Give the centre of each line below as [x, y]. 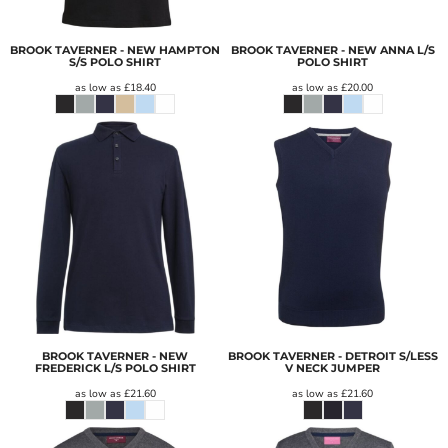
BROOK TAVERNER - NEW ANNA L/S [332, 50]
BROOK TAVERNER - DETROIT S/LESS [332, 355]
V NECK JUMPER [333, 367]
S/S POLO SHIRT [115, 62]
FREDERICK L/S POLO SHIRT [115, 367]
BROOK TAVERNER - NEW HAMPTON [115, 50]
